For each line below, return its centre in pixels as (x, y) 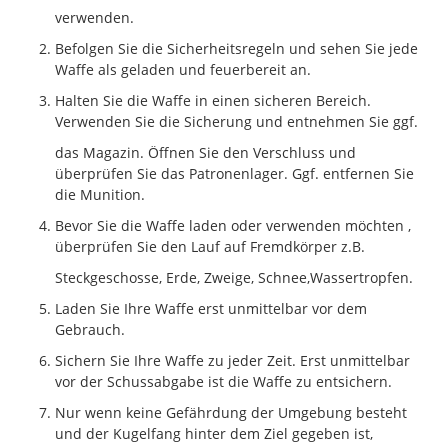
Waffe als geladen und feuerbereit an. (183, 69)
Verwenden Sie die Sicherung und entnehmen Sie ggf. (236, 121)
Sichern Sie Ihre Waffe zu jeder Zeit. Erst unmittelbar (232, 360)
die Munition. (100, 194)
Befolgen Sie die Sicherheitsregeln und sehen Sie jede (236, 48)
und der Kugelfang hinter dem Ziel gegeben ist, (214, 433)
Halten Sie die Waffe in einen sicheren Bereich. (213, 100)
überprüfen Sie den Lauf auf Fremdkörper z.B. (210, 246)
